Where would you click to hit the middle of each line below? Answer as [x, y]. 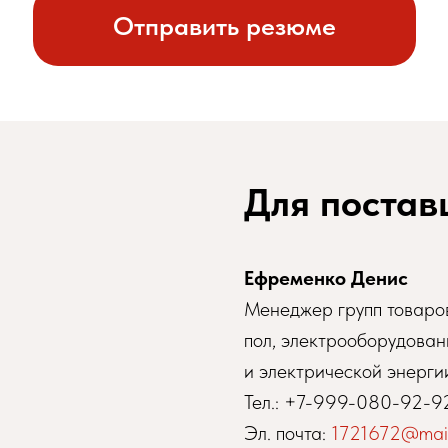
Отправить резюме [224, 25]
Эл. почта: [287, 432]
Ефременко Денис [326, 277]
